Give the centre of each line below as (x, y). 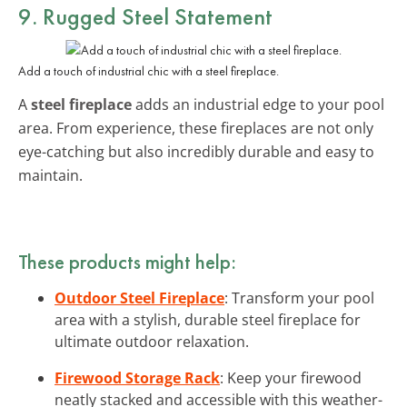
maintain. (50, 175)
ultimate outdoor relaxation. (152, 341)
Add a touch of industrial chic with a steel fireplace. (149, 70)
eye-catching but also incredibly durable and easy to (196, 151)
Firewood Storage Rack (137, 377)
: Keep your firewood (291, 377)
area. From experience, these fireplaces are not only (196, 128)
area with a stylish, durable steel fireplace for (208, 319)
